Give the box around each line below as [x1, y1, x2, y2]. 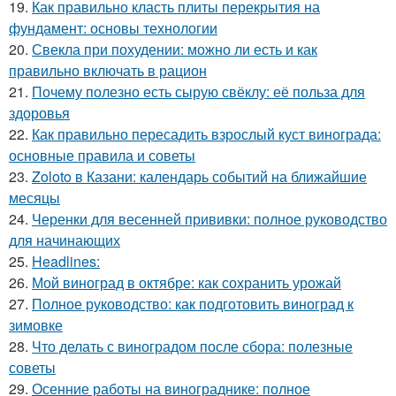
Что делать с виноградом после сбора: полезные [32, 336, 353, 357]
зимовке [9, 315, 63, 336]
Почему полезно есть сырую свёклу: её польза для [32, 81, 365, 103]
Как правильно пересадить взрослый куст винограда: [32, 124, 381, 145]
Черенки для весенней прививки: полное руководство [32, 209, 387, 230]
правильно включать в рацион [9, 60, 207, 81]
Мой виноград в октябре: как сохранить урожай [32, 272, 341, 293]
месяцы [9, 187, 60, 209]
